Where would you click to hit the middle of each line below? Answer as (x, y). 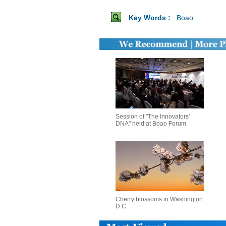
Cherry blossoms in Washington (159, 199)
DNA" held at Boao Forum (151, 124)
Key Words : (151, 18)
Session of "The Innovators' (152, 117)
